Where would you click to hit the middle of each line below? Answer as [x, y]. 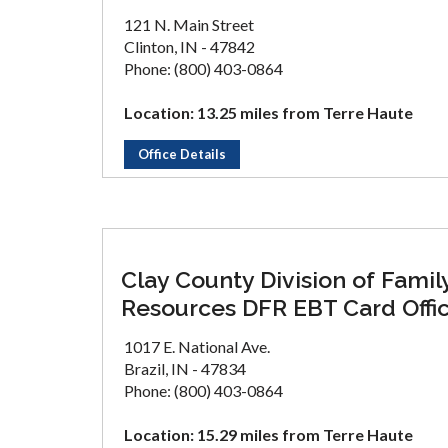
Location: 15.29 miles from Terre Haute [268, 434]
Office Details [182, 154]
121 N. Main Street [189, 24]
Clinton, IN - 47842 [189, 46]
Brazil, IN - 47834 [185, 368]
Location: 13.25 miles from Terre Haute [268, 112]
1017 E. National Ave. [197, 346]
